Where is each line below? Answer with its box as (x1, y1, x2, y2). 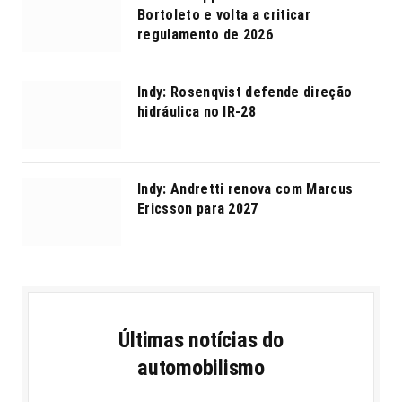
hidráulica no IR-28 (137, 102, 257, 120)
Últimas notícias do (118, 327, 284, 353)
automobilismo (137, 354, 265, 380)
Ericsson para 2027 (137, 199, 258, 217)
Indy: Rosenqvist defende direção (137, 83, 353, 100)
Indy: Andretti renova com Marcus (137, 179, 354, 197)
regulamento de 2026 (137, 25, 274, 43)
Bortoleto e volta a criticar (137, 5, 310, 23)
